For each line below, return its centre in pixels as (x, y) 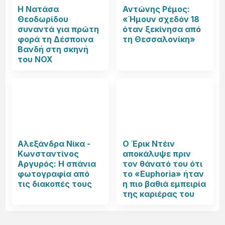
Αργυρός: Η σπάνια (57, 163)
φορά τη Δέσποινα (56, 39)
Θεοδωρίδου (43, 19)
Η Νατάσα (38, 9)
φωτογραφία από (54, 174)
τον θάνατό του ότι (162, 163)
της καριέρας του (158, 194)
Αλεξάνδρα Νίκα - (54, 143)
